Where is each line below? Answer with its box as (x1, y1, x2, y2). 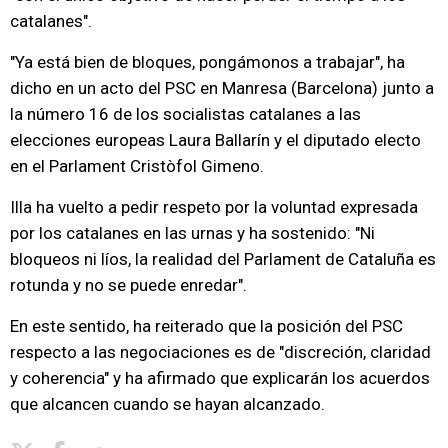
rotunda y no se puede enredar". (10, 275, 247, 295)
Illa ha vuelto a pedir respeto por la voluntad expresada (10, 197, 418, 217)
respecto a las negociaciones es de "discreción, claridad (10, 342, 431, 362)
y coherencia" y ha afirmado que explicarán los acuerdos (10, 368, 430, 388)
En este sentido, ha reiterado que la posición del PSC (10, 316, 403, 336)
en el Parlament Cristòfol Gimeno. (10, 156, 264, 176)
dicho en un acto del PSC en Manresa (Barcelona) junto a (10, 78, 434, 98)
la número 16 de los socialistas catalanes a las (10, 104, 361, 124)
